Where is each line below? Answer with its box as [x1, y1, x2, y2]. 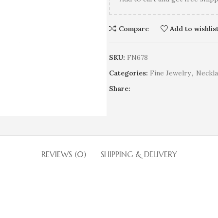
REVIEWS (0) [41, 149, 86, 159]
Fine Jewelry [150, 69, 191, 77]
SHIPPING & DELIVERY [100, 149, 177, 159]
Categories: [109, 69, 148, 77]
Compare [118, 24, 149, 33]
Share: [109, 84, 130, 93]
